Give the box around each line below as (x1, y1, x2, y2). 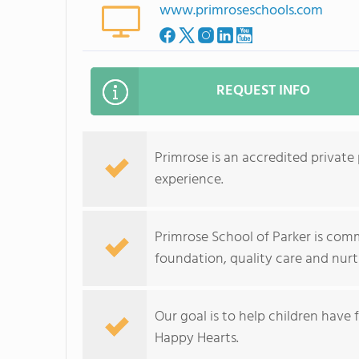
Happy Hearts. (155, 327, 239, 350)
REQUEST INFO (216, 79, 310, 103)
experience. (155, 168, 224, 192)
